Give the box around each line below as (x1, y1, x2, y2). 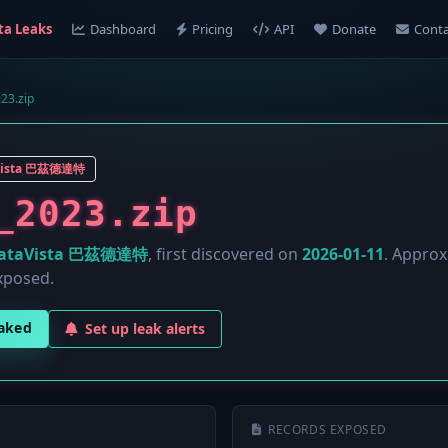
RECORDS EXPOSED (268, 421, 387, 438)
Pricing (191, 20, 233, 38)
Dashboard (89, 20, 156, 38)
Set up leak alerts (85, 319, 206, 338)
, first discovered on (148, 243, 302, 265)
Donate (331, 20, 376, 38)
